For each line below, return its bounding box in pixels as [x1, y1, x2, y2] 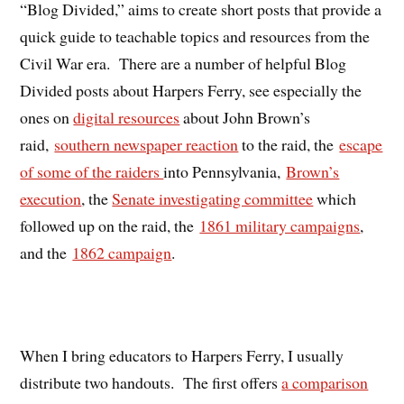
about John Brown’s [179, 106, 311, 129]
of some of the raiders [20, 161, 164, 183]
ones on [20, 106, 74, 129]
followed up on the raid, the [20, 215, 200, 237]
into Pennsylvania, [163, 161, 287, 183]
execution [20, 188, 82, 210]
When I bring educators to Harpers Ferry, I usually [20, 344, 344, 366]
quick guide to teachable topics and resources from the [20, 25, 371, 48]
